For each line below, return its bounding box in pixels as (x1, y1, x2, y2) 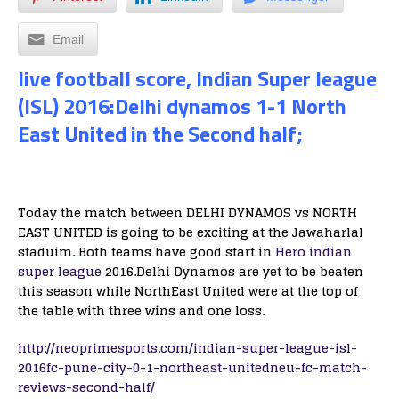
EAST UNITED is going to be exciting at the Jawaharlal (18, 221, 363, 243)
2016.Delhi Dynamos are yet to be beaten (105, 260, 363, 282)
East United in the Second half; (18, 118, 307, 150)
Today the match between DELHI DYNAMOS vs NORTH (18, 201, 357, 224)
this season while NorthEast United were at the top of (18, 280, 358, 302)
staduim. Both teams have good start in (18, 240, 275, 263)
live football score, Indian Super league (18, 62, 377, 94)
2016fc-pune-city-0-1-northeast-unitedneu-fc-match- (18, 356, 367, 379)
